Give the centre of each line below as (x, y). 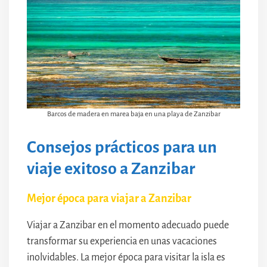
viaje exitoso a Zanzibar (111, 168)
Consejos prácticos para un (122, 147)
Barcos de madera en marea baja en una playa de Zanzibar (133, 114)
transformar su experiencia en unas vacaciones (122, 241)
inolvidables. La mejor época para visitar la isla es (126, 257)
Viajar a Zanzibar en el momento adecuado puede (128, 225)
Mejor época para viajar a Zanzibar (109, 198)
